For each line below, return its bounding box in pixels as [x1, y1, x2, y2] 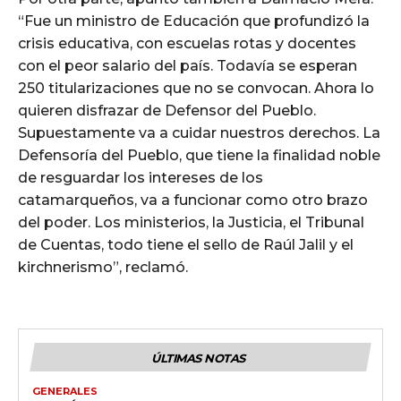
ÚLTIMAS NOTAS [151, 350, 245, 365]
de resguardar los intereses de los [18, 168, 263, 186]
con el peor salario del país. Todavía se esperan [18, 56, 357, 74]
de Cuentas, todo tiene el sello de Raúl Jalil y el [18, 235, 354, 253]
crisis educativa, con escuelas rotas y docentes [18, 34, 356, 52]
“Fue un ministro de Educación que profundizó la [18, 12, 370, 30]
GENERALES [32, 384, 98, 397]
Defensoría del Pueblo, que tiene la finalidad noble [18, 146, 380, 164]
